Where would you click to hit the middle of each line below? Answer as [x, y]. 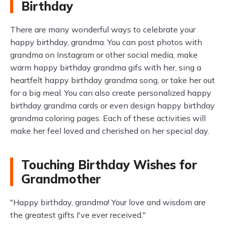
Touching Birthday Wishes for [109, 165]
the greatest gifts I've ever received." [78, 215]
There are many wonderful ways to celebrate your [103, 29]
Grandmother [61, 179]
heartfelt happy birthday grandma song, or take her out [112, 80]
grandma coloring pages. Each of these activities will [108, 118]
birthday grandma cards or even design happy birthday [112, 105]
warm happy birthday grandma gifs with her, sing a [106, 67]
